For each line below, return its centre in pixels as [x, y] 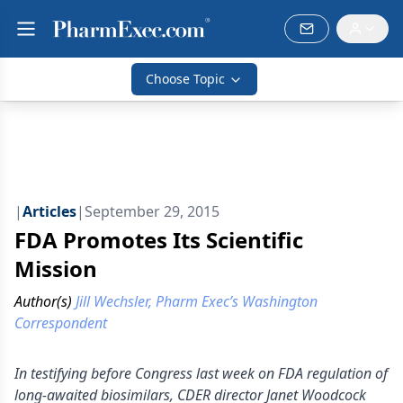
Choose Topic [185, 79]
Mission [56, 269]
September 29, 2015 [152, 211]
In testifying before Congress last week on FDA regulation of [201, 373]
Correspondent [61, 323]
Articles [49, 211]
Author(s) [43, 301]
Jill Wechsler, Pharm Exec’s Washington [197, 301]
